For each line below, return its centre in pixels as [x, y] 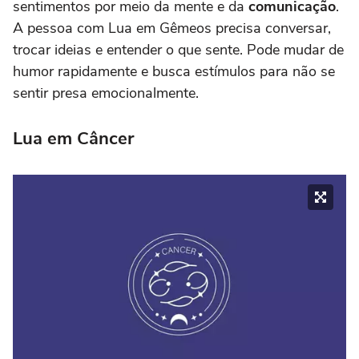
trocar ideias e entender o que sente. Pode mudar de [178, 50]
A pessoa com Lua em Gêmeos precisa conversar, [172, 28]
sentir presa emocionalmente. [106, 93]
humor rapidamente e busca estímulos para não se [174, 72]
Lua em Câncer [73, 139]
